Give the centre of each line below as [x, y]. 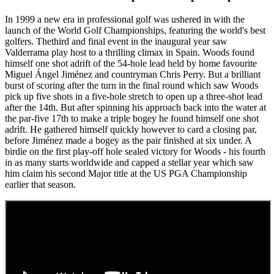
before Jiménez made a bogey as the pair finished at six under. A [128, 140]
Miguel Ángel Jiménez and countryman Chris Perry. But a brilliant [133, 74]
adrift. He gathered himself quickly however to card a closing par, [131, 129]
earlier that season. [40, 184]
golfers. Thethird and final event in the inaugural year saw [116, 41]
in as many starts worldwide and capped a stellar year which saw [129, 162]
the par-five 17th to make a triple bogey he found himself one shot [132, 118]
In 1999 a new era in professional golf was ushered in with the [125, 19]
